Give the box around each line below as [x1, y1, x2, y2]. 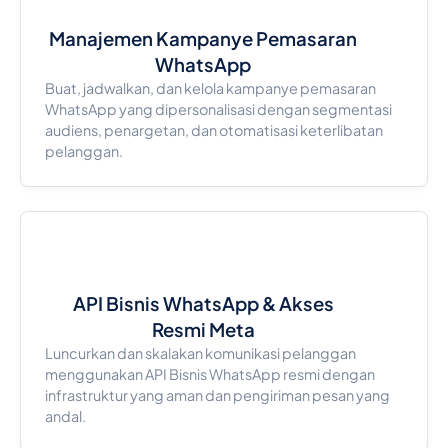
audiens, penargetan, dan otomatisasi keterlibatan [44, 121, 383, 140]
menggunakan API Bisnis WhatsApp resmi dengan [44, 365, 375, 384]
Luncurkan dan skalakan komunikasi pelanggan [44, 344, 356, 363]
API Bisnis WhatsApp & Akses [72, 292, 334, 316]
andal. [44, 407, 86, 426]
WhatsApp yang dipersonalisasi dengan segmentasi [44, 100, 392, 119]
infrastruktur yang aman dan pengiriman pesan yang [44, 386, 390, 405]
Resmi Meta [151, 318, 255, 342]
